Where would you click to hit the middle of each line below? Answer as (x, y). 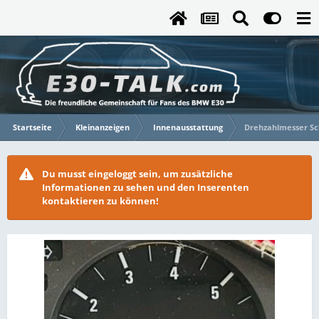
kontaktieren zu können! (100, 201)
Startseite (32, 127)
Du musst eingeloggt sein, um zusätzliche (137, 174)
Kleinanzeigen (103, 127)
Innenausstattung (188, 127)
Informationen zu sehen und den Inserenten (146, 187)
